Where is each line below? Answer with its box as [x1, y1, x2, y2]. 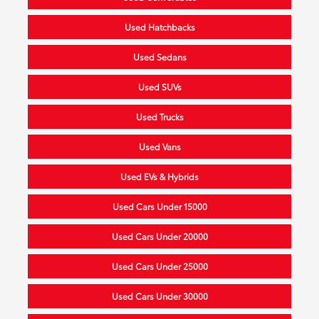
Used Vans [138, 140, 181, 152]
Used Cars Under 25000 [111, 259, 208, 272]
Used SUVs [137, 80, 182, 93]
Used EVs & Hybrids [120, 169, 199, 182]
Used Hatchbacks [124, 20, 195, 33]
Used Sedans [132, 50, 187, 63]
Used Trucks [135, 110, 184, 122]
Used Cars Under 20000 [111, 229, 208, 242]
